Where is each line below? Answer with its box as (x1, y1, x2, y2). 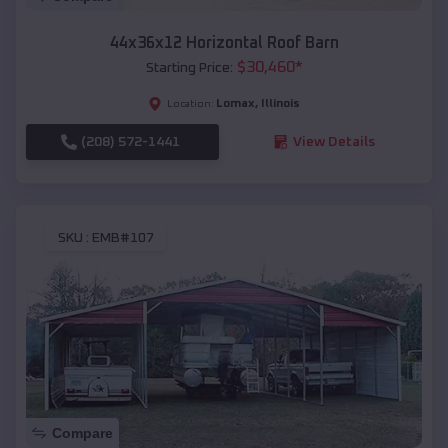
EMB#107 (92, 231, 154, 246)
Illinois (261, 97, 300, 110)
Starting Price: (145, 60, 233, 75)
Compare (52, 425, 113, 442)
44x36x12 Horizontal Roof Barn (109, 34, 339, 51)
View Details (292, 134, 375, 149)
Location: (167, 98, 214, 109)
